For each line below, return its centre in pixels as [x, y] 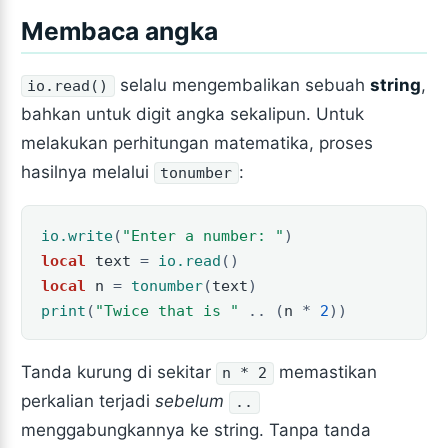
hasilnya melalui [88, 171]
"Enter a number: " [202, 235]
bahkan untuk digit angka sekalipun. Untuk [193, 113]
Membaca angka [120, 30]
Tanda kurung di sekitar [119, 372]
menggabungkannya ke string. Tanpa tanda [196, 430]
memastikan [325, 372]
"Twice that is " [166, 310]
